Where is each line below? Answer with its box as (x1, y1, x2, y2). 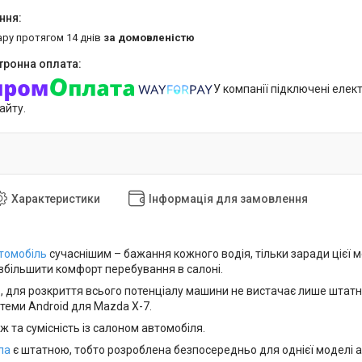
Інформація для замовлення (149, 192, 308, 205)
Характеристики (11, 192, 100, 205)
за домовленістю (103, 31, 195, 44)
